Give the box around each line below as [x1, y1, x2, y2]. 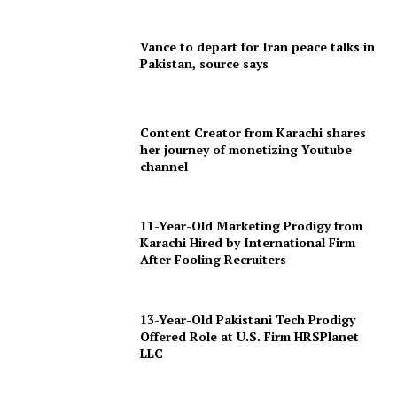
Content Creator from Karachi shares [140, 123, 367, 141]
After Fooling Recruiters [140, 251, 287, 269]
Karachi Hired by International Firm [140, 234, 356, 252]
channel [140, 157, 189, 175]
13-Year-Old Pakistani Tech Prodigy [140, 310, 356, 328]
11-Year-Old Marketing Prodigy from [140, 217, 363, 235]
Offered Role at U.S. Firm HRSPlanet [140, 327, 360, 345]
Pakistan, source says [140, 55, 269, 73]
